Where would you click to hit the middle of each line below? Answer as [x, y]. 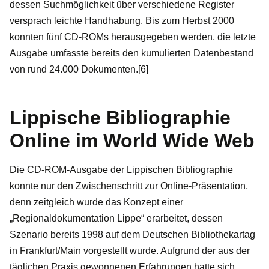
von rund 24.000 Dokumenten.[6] [79, 69]
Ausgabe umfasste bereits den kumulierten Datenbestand [131, 53]
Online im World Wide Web [132, 140]
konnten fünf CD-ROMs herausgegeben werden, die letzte [133, 37]
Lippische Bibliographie [120, 117]
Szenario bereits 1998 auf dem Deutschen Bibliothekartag [132, 234]
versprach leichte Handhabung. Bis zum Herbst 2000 [122, 20]
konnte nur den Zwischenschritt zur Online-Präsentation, [129, 186]
